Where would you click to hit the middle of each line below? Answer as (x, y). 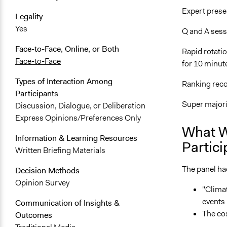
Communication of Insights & (67, 203)
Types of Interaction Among (64, 82)
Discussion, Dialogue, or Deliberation (80, 106)
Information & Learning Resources (76, 138)
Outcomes (34, 215)
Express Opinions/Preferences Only (78, 118)
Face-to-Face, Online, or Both (67, 49)
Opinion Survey (42, 183)
